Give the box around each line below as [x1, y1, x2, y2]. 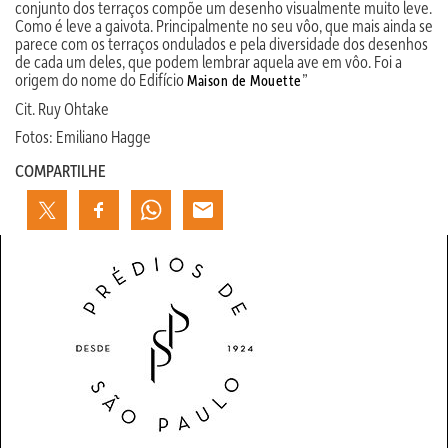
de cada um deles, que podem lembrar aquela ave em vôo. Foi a [15, 50, 402, 72]
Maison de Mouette [187, 70, 302, 90]
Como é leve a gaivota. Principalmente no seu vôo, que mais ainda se [15, 14, 433, 36]
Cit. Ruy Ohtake [15, 97, 109, 119]
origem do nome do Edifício [15, 68, 187, 90]
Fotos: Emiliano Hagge [15, 125, 151, 147]
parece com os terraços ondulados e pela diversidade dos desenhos [15, 32, 428, 54]
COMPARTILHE [15, 159, 106, 181]
